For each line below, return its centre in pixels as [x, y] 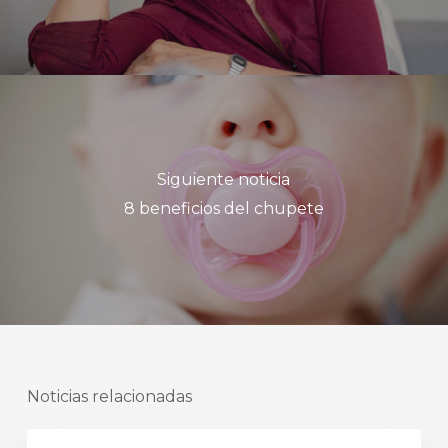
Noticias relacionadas [109, 396]
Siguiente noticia [224, 179]
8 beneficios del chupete [223, 208]
